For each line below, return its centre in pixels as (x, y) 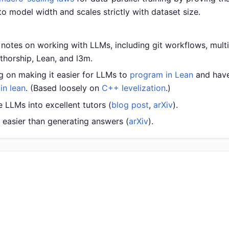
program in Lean (162, 75)
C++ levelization (134, 88)
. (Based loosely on (64, 88)
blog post (130, 105)
